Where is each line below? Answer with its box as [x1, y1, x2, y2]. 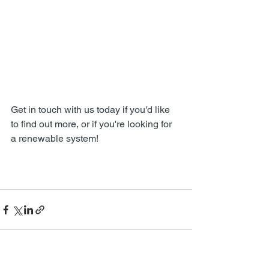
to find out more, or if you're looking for [11, 118, 174, 130]
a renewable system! [11, 133, 98, 144]
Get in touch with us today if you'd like [11, 104, 172, 115]
